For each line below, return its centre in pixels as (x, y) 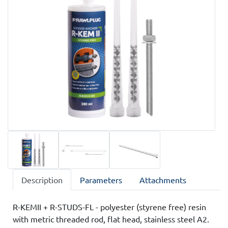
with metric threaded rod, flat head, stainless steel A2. (111, 219)
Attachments (163, 179)
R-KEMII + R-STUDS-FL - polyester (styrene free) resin (109, 206)
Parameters (101, 179)
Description (42, 179)
